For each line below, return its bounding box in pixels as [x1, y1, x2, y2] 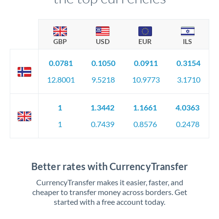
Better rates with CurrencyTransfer [31, 160, 188, 172]
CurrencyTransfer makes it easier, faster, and [36, 177, 183, 187]
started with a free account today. [54, 197, 165, 206]
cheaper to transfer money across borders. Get [32, 187, 187, 197]
